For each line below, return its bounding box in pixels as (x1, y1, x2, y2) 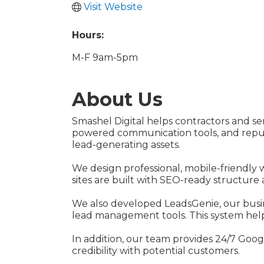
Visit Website (84, 1, 143, 12)
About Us (72, 88, 163, 111)
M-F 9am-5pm (72, 52, 138, 63)
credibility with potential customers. (72, 245, 240, 256)
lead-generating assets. (72, 139, 180, 150)
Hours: (72, 29, 104, 41)
